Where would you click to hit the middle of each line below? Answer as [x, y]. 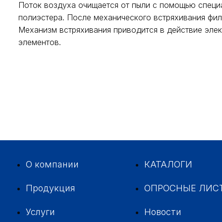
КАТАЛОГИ [168, 165]
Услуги [41, 212]
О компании [53, 165]
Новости [163, 212]
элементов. [40, 42]
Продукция [51, 188]
